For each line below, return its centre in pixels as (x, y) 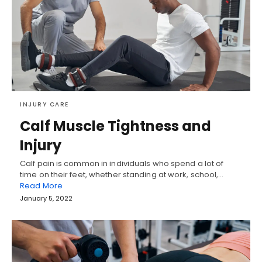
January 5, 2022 (46, 198)
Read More (41, 185)
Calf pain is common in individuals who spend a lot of (122, 163)
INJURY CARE (44, 104)
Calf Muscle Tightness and (116, 126)
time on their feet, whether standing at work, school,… (122, 174)
